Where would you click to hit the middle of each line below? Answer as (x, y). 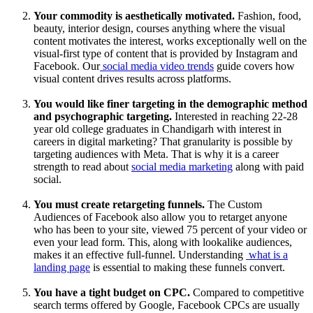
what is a (268, 255)
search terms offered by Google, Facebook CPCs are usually (167, 305)
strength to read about (82, 167)
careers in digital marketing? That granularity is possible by (163, 142)
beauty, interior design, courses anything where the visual (159, 29)
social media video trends (158, 66)
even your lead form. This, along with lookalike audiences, (163, 242)
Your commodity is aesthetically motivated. (134, 16)
